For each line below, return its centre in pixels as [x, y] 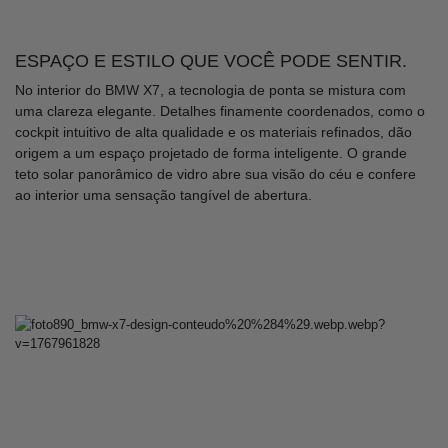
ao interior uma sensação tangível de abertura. [163, 194]
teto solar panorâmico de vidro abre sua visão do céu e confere [215, 173]
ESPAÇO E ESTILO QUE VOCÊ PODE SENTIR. [211, 60]
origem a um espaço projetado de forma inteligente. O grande [211, 152]
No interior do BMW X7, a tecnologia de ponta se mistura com [210, 89]
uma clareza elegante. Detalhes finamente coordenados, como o [220, 110]
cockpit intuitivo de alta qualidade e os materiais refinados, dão [213, 131]
